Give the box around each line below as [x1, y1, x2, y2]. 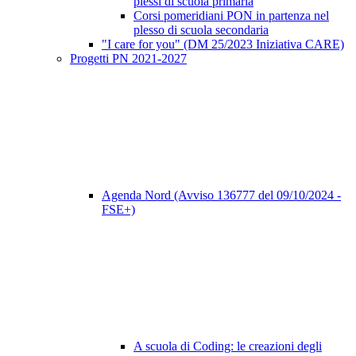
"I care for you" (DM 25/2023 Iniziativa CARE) [102, 37, 344, 52]
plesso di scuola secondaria [133, 23, 269, 37]
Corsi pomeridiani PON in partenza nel [133, 9, 329, 23]
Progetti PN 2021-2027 [70, 52, 187, 66]
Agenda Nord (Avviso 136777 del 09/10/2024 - [102, 188, 341, 203]
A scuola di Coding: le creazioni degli [133, 339, 322, 354]
